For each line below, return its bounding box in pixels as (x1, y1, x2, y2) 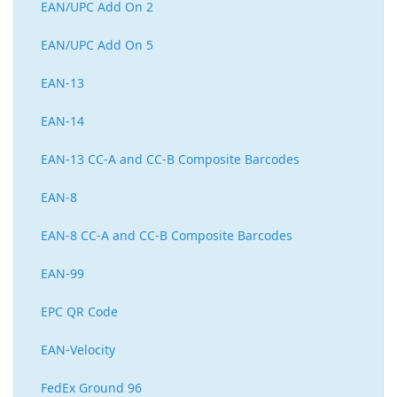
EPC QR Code (41, 303, 118, 321)
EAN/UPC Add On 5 (41, 36, 153, 54)
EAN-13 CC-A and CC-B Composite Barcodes (41, 151, 300, 168)
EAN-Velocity (41, 341, 115, 359)
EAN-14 (41, 113, 84, 130)
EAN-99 (41, 265, 84, 283)
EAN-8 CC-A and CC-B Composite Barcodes (41, 227, 292, 245)
